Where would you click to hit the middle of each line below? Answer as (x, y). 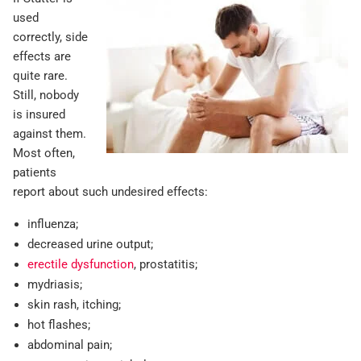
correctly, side (50, 37)
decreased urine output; (90, 245)
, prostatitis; (166, 265)
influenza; (53, 224)
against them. (50, 134)
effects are (42, 57)
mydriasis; (55, 285)
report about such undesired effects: (110, 192)
